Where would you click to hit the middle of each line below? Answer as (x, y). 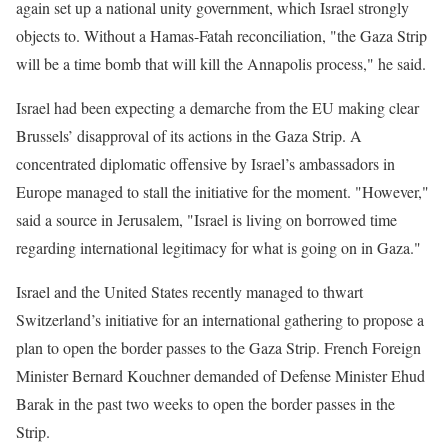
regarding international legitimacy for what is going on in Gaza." (218, 247)
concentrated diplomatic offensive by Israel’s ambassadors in (205, 163)
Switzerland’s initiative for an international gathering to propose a (220, 319)
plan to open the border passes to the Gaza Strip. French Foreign (218, 347)
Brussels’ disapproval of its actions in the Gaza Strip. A (189, 135)
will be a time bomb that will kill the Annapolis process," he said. (221, 63)
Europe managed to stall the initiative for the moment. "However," (222, 191)
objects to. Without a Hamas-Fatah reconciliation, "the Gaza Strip (221, 35)
